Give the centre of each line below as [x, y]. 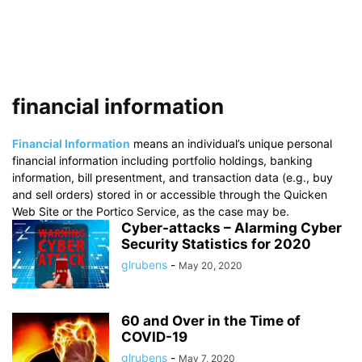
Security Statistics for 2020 [216, 244]
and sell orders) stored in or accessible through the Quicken [170, 194]
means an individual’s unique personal [231, 143]
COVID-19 [154, 337]
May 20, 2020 [210, 265]
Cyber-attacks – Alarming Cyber [232, 228]
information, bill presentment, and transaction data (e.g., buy [173, 177]
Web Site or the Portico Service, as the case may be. [151, 211]
